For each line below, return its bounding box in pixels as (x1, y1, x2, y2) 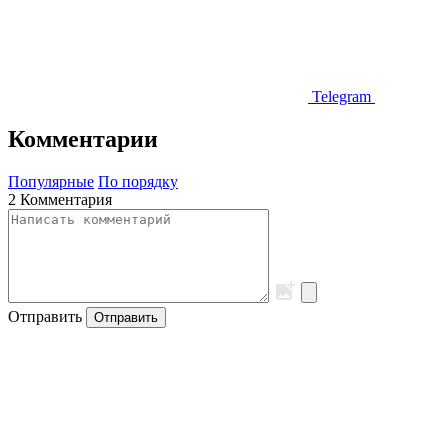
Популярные (8, 173, 94, 191)
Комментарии (8, 126, 158, 153)
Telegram (308, 88, 375, 106)
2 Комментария (8, 191, 112, 209)
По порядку (98, 173, 178, 191)
